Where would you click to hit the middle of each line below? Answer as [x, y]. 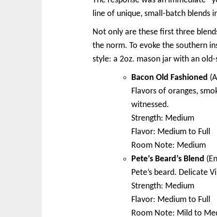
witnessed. [150, 105]
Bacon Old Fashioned [170, 77]
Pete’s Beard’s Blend [168, 159]
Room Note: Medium [169, 145]
